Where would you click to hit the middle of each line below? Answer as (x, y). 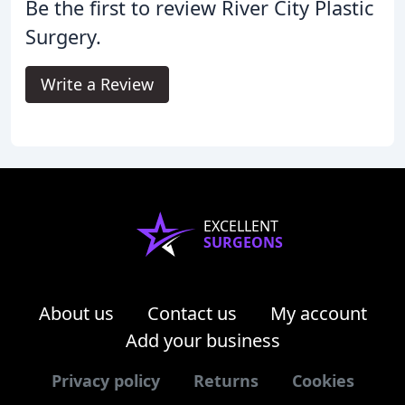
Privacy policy (105, 380)
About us (76, 313)
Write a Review (97, 84)
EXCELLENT (241, 226)
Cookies (323, 380)
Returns (226, 380)
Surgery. (63, 36)
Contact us (192, 313)
